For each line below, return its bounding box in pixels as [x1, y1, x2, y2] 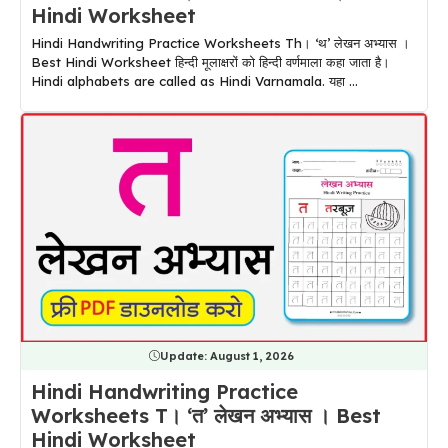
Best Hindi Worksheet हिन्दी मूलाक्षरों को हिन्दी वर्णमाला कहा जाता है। [31, 54, 390, 71]
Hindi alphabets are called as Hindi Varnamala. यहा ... [31, 73, 358, 90]
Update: [160, 348, 210, 363]
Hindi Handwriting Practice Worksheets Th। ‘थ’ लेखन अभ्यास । [31, 35, 410, 52]
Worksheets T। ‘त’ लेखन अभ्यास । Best [31, 402, 381, 428]
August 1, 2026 [210, 348, 294, 363]
